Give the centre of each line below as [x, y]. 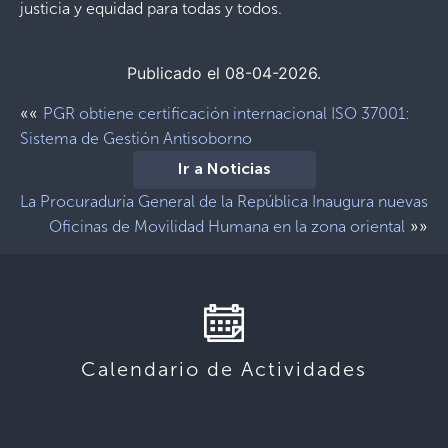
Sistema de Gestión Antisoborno [136, 138]
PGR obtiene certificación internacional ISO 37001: [226, 113]
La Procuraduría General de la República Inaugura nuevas [224, 201]
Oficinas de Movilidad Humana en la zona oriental [227, 226]
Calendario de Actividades [224, 368]
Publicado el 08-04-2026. [224, 72]
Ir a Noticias [224, 169]
